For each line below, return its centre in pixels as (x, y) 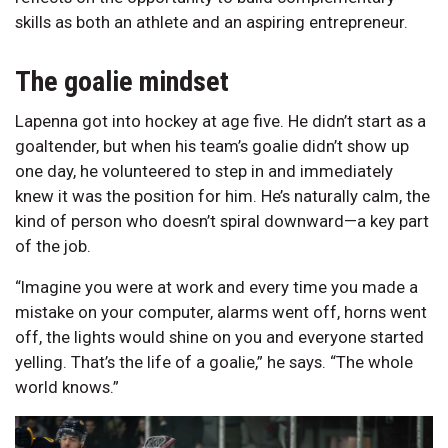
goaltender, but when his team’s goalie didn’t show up (212, 145)
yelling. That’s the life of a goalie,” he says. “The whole (214, 361)
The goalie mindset (122, 81)
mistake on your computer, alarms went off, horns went (221, 311)
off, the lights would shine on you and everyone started (219, 336)
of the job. (53, 245)
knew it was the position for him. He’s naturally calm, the (222, 195)
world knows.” (67, 386)
